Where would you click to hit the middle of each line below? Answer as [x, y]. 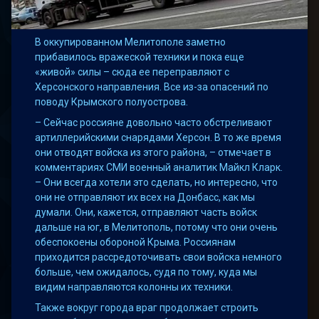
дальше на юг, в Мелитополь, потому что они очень [157, 228]
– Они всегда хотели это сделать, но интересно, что [157, 183]
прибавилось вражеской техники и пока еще [140, 57]
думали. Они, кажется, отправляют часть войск [146, 213]
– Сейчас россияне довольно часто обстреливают [154, 123]
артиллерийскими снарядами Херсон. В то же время [158, 138]
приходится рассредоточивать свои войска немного [159, 257]
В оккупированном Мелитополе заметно [131, 42]
